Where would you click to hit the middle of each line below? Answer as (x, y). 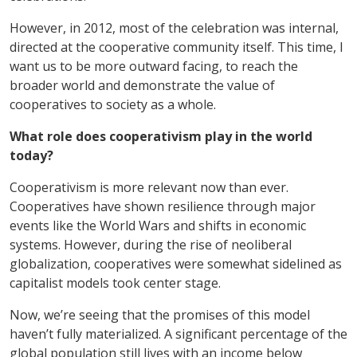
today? (31, 155)
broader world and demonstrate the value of (142, 85)
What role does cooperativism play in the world (161, 136)
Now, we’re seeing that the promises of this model (160, 314)
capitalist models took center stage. (115, 282)
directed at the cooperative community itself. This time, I (177, 47)
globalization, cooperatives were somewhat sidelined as (176, 263)
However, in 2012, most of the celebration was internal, (174, 27)
